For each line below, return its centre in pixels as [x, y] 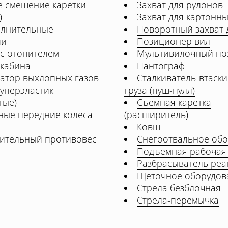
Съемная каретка [174, 102]
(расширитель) [156, 115]
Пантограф [161, 66]
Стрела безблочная [179, 188]
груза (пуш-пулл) [160, 90]
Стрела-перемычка [178, 200]
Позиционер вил [174, 41]
